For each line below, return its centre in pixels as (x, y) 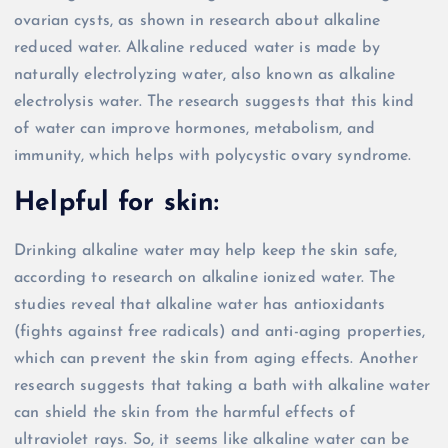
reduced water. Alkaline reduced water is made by (197, 47)
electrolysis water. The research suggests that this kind (214, 101)
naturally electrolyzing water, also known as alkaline (205, 74)
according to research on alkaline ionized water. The (205, 277)
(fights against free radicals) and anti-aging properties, (220, 331)
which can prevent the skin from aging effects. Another (216, 358)
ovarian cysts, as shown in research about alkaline (197, 20)
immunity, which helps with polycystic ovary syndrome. (213, 155)
